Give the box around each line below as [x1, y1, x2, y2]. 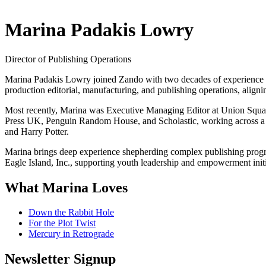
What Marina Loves [5, 179, 128, 195]
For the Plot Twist [28, 218, 96, 229]
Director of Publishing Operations [5, 53, 131, 64]
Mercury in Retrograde [28, 229, 114, 239]
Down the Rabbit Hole [28, 207, 114, 218]
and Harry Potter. [5, 126, 69, 137]
